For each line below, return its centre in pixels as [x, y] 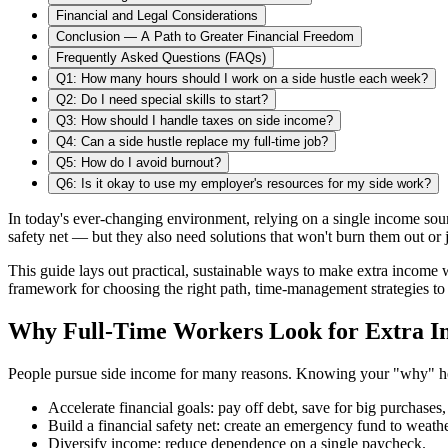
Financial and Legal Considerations [157, 15]
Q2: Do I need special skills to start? [162, 99]
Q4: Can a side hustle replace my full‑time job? [192, 141]
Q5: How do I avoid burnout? [138, 162]
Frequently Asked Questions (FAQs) [161, 57]
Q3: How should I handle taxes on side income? [194, 120]
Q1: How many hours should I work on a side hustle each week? [242, 78]
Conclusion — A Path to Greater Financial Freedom [205, 36]
